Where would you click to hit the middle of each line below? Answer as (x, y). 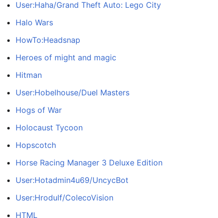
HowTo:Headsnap (48, 40)
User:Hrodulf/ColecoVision (64, 198)
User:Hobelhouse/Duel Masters (73, 93)
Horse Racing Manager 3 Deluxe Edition (89, 163)
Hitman (29, 75)
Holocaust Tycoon (49, 128)
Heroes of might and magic (66, 58)
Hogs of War (39, 110)
